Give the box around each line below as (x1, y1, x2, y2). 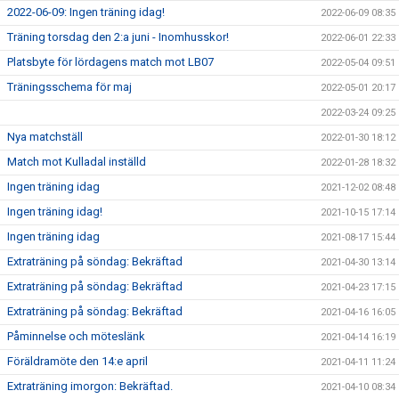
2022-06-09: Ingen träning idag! (7, 5, 165, 19)
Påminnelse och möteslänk (7, 330, 145, 343)
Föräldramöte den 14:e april (7, 354, 148, 368)
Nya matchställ (7, 130, 83, 143)
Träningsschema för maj (7, 80, 132, 94)
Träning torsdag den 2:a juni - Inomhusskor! (7, 30, 229, 44)
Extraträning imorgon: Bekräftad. (7, 379, 173, 393)
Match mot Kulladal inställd (7, 155, 146, 168)
